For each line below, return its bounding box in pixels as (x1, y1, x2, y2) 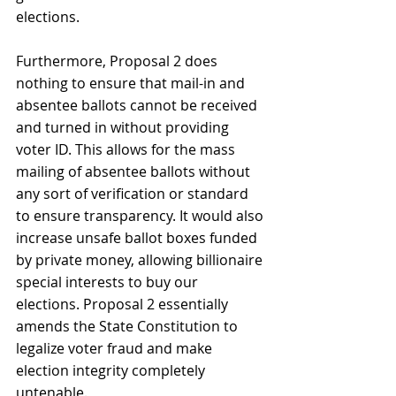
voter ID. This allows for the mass (16, 139, 239, 159)
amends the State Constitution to (16, 316, 241, 336)
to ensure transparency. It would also (16, 205, 267, 225)
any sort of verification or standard (16, 183, 252, 203)
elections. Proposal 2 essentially (16, 293, 232, 314)
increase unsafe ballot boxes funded (16, 227, 261, 247)
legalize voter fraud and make (16, 338, 216, 358)
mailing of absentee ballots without (16, 161, 254, 181)
